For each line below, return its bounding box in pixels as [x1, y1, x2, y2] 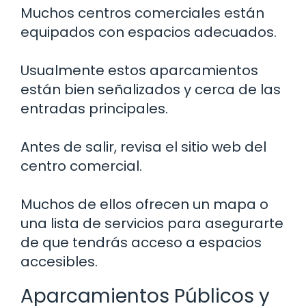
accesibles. [20, 251, 98, 271]
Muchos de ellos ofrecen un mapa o [20, 194, 268, 214]
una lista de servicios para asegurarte [20, 213, 283, 233]
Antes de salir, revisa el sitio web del [20, 137, 266, 156]
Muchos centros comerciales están [20, 3, 264, 23]
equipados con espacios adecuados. [20, 22, 277, 42]
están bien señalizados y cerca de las [20, 79, 281, 99]
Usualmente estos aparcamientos [20, 60, 258, 80]
